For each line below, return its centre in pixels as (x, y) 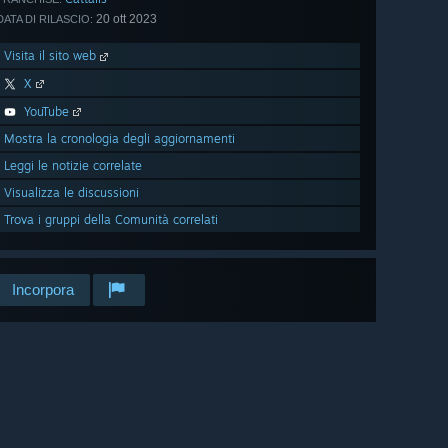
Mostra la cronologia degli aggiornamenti (119, 139)
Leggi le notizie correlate (73, 166)
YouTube (46, 112)
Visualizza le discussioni (71, 193)
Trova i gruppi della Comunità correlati (111, 220)
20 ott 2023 (125, 19)
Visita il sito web (52, 56)
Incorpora (43, 290)
